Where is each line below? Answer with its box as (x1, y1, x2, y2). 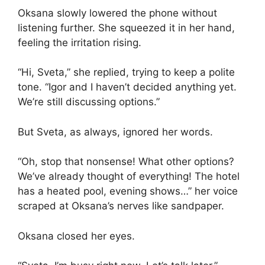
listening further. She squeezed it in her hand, (18, 21, 235, 34)
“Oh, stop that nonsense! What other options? (18, 156, 234, 168)
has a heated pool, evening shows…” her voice (18, 185, 238, 198)
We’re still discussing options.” (18, 96, 160, 108)
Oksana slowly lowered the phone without (18, 7, 217, 19)
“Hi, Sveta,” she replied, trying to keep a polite (18, 66, 235, 79)
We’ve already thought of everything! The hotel (18, 170, 240, 183)
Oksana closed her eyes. (18, 230, 135, 242)
